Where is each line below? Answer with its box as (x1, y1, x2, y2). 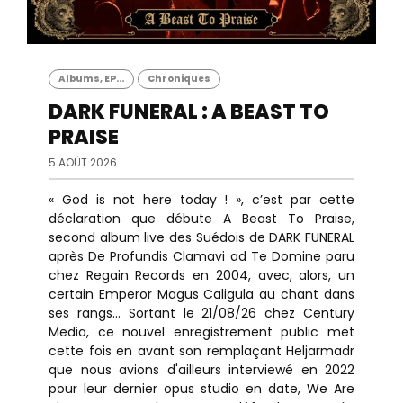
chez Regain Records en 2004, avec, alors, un (49, 266, 354, 284)
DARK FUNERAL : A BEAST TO (49, 98, 329, 126)
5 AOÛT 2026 (49, 155, 117, 170)
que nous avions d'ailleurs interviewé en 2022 (49, 361, 354, 379)
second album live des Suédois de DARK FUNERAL (49, 228, 354, 246)
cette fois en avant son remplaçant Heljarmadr (49, 342, 354, 360)
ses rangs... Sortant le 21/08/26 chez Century (49, 304, 354, 322)
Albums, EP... (58, 72, 124, 85)
